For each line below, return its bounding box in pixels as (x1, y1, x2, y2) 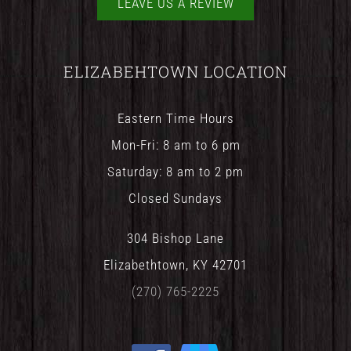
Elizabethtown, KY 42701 (103, 256, 248, 273)
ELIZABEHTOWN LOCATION (63, 60, 288, 81)
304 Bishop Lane (127, 230, 224, 246)
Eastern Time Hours (117, 110, 234, 126)
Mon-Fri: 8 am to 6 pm (110, 136, 241, 153)
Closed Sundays (128, 190, 223, 206)
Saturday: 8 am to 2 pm (107, 163, 244, 179)
